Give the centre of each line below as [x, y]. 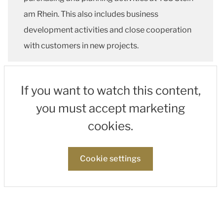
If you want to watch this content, [110, 91]
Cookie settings [110, 159]
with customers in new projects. [82, 46]
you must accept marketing [110, 108]
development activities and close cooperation [108, 30]
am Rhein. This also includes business [91, 14]
